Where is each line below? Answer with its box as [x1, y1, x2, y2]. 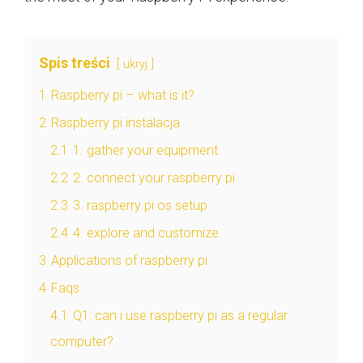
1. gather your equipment [73, 143, 218, 159]
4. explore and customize [73, 225, 219, 241]
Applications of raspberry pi [51, 253, 207, 269]
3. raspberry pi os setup [73, 198, 207, 214]
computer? [50, 334, 113, 350]
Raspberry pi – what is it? [51, 88, 194, 104]
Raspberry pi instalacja [51, 115, 180, 131]
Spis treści [39, 54, 110, 72]
